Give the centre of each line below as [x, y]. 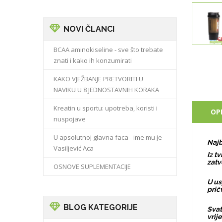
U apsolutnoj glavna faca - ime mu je [108, 137]
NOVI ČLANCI [89, 29]
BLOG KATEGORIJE [101, 207]
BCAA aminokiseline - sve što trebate [108, 50]
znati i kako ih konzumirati [93, 60]
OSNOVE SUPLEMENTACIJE [92, 166]
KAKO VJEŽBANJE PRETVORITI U [98, 79]
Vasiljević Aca [74, 148]
